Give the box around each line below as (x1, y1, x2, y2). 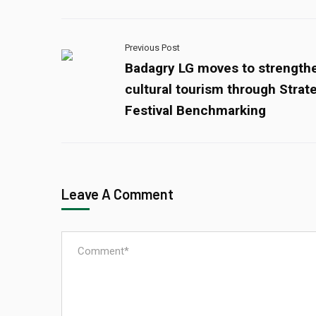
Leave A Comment (61, 185, 176, 202)
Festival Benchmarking (125, 102, 266, 119)
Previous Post (125, 42, 180, 53)
